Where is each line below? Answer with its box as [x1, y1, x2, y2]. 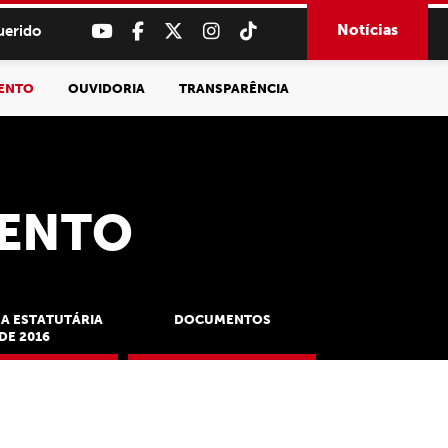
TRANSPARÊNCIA [179, 80, 289, 96]
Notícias [337, 21, 398, 39]
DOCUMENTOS [173, 312, 271, 327]
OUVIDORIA [68, 80, 145, 96]
